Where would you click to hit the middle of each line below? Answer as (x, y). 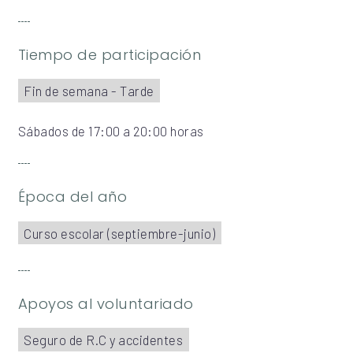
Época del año (72, 197)
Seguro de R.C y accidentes (104, 340)
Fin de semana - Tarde (89, 91)
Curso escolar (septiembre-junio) (120, 233)
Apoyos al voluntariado (106, 304)
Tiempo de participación (110, 55)
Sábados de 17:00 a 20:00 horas (111, 130)
